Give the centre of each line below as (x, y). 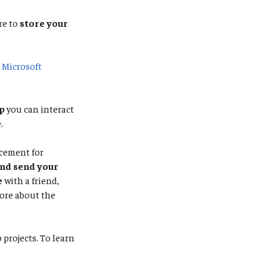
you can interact (39, 108)
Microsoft (22, 66)
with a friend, (32, 180)
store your (44, 23)
